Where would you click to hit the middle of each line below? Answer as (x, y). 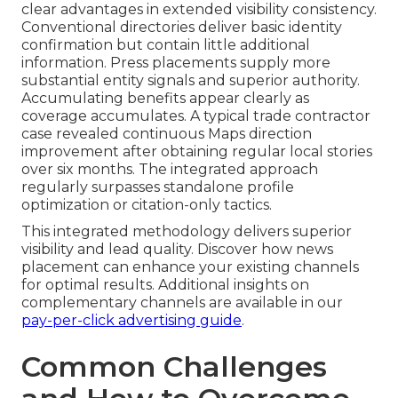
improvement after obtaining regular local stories (197, 151)
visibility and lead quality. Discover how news (177, 249)
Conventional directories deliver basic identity (182, 27)
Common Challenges (174, 366)
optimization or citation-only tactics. (147, 204)
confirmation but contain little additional (166, 44)
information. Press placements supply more (176, 62)
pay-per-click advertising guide (131, 320)
